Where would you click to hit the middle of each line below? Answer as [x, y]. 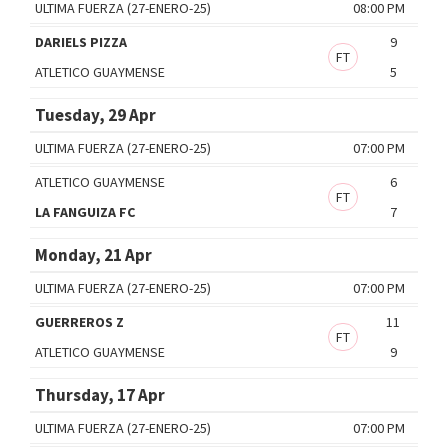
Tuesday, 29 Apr [95, 114]
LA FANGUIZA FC [85, 211]
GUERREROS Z [79, 321]
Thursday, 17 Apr [100, 394]
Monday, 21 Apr [93, 254]
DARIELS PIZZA [81, 41]
